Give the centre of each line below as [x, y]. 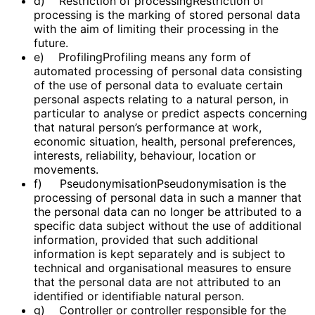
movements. [66, 169]
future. [51, 43]
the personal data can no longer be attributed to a [168, 211]
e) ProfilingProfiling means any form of [142, 57]
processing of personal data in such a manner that [168, 197]
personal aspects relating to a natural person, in [161, 99]
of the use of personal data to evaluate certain [158, 85]
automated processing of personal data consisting [168, 71]
